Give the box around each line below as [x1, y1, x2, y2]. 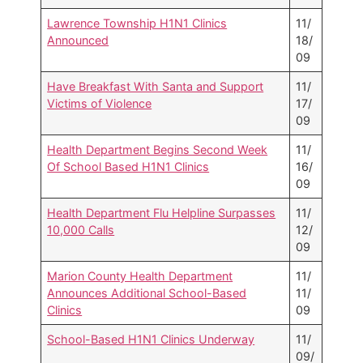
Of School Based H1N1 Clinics [47, 160, 210, 174]
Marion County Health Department [47, 269, 233, 284]
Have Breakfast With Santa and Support [47, 79, 264, 94]
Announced [47, 33, 109, 48]
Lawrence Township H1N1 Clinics [47, 16, 228, 31]
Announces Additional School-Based [47, 286, 247, 301]
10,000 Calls [47, 223, 115, 237]
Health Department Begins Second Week [47, 143, 268, 157]
